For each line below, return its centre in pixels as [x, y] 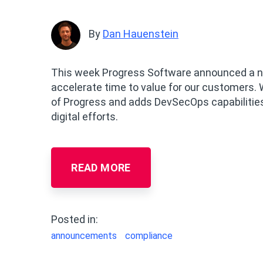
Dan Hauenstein [141, 34]
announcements [84, 236]
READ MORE [101, 168]
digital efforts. [85, 117]
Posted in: [75, 220]
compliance [149, 236]
